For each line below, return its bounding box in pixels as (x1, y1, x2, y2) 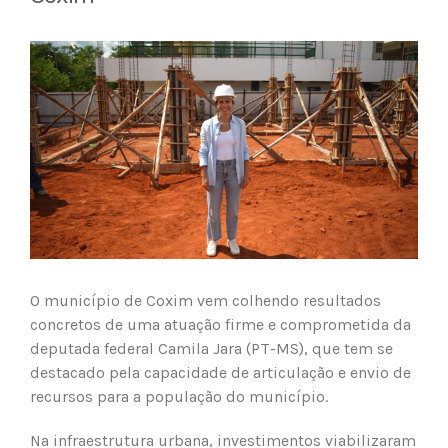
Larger (29, 66, 75, 85)
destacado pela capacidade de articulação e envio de (30, 362, 411, 382)
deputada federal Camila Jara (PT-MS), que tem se (30, 338, 393, 358)
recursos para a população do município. (30, 386, 328, 406)
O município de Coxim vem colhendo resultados (30, 290, 381, 310)
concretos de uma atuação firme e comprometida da (30, 314, 411, 334)
